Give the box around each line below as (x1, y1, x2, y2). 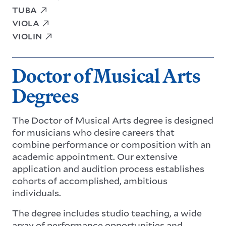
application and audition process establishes (12, 162, 204, 175)
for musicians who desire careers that (12, 126, 175, 138)
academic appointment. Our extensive (12, 150, 178, 162)
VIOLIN (12, 30, 42, 41)
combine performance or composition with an (12, 138, 211, 150)
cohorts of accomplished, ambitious (12, 174, 167, 187)
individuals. (12, 186, 63, 199)
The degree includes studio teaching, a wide (12, 206, 202, 219)
